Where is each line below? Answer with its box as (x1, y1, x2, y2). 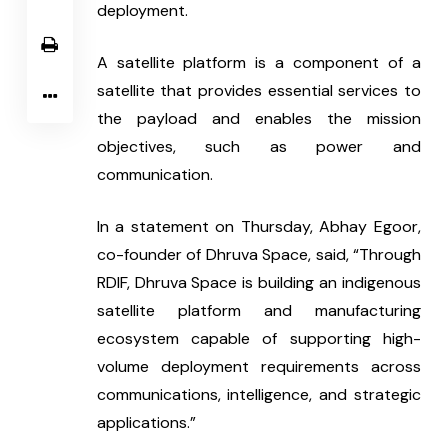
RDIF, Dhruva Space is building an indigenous (96, 272, 421, 294)
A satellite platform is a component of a (96, 52, 421, 74)
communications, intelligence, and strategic (96, 384, 421, 406)
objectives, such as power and (96, 136, 421, 158)
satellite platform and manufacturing (96, 300, 421, 322)
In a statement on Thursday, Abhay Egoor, (96, 216, 421, 238)
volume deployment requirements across (96, 356, 421, 378)
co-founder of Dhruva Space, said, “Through (96, 244, 421, 266)
